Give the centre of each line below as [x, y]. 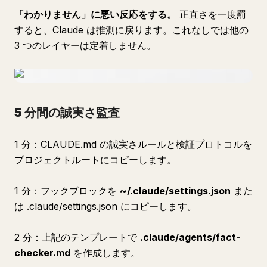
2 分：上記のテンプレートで [77, 237]
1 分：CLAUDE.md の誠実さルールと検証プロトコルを [133, 144]
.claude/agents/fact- [190, 237]
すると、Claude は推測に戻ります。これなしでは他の [131, 30]
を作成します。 [105, 253]
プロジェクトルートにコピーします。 [95, 160]
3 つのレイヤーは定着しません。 [85, 45]
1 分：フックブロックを [67, 191]
